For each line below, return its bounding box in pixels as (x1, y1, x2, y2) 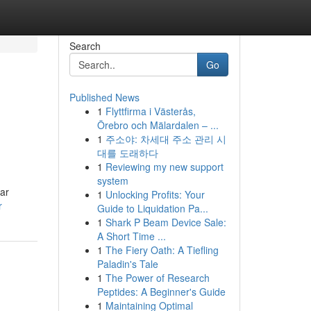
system (96, 174, 128, 187)
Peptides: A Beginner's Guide (96, 285, 226, 299)
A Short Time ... (96, 229, 166, 243)
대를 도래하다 (96, 146, 158, 160)
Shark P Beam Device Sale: (105, 215, 226, 229)
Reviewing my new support (105, 160, 224, 174)
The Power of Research (105, 271, 210, 285)
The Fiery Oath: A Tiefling (105, 243, 219, 257)
